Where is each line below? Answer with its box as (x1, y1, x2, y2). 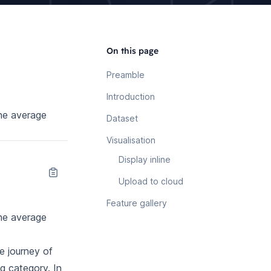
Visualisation (106, 135, 155, 145)
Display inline (119, 154, 171, 165)
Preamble (106, 70, 145, 80)
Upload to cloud (119, 176, 183, 186)
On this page (106, 45, 158, 56)
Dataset (106, 113, 138, 123)
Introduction (106, 91, 155, 102)
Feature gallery (106, 198, 167, 208)
